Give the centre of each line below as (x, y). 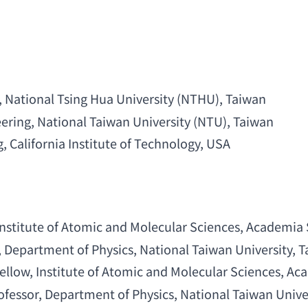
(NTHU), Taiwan (220, 99)
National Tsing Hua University (89, 99)
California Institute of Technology (104, 143)
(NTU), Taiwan (232, 121)
